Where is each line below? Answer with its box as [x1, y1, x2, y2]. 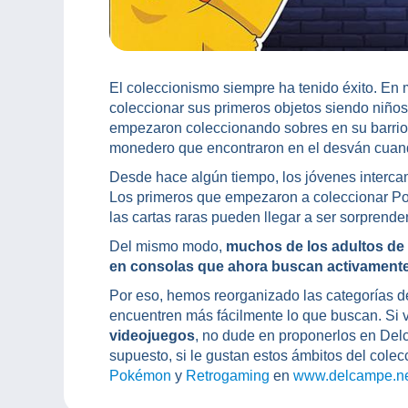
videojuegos [109, 328, 195, 344]
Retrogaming [186, 368, 270, 384]
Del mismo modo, [109, 239, 226, 255]
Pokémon [109, 368, 175, 384]
